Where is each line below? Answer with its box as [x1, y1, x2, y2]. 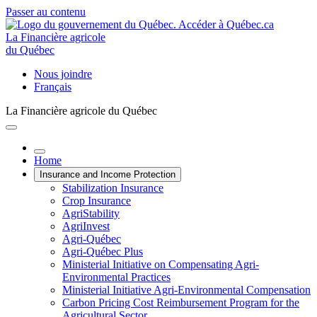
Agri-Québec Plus [62, 246, 143, 258]
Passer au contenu [6, 6, 86, 18]
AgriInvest [62, 220, 110, 232]
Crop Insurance [62, 195, 131, 207]
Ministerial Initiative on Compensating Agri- [62, 258, 259, 270]
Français [34, 81, 71, 93]
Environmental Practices [62, 271, 171, 283]
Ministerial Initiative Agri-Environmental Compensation [62, 284, 311, 296]
